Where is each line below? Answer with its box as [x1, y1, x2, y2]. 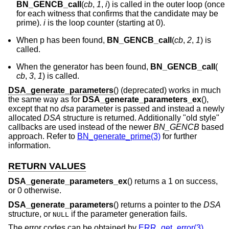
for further [161, 131, 197, 141]
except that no [8, 104, 61, 113]
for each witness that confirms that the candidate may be [16, 9, 218, 18]
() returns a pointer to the [113, 200, 203, 209]
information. [8, 141, 51, 150]
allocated [8, 113, 43, 122]
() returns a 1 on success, [127, 177, 218, 186]
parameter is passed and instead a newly [74, 104, 224, 113]
